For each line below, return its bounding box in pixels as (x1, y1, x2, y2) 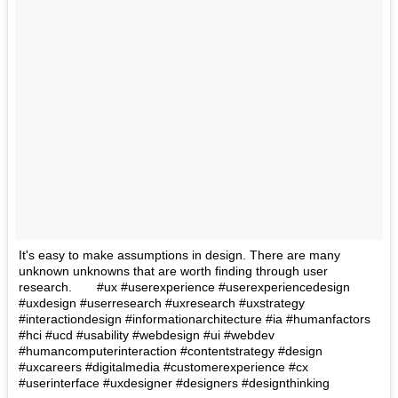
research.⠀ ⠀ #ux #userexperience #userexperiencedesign (19, 279, 350, 294)
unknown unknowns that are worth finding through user (19, 263, 328, 278)
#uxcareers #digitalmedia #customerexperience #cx (19, 359, 308, 374)
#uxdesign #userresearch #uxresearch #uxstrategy (19, 295, 305, 310)
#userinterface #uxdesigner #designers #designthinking (19, 375, 330, 390)
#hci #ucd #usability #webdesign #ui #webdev (19, 327, 275, 342)
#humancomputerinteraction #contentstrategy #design (19, 343, 322, 358)
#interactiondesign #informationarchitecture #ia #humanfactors (19, 311, 370, 326)
